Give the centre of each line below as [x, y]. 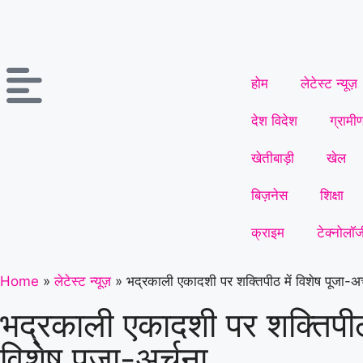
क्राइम [268, 233]
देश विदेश [274, 121]
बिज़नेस [269, 195]
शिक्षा [332, 195]
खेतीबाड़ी [273, 158]
